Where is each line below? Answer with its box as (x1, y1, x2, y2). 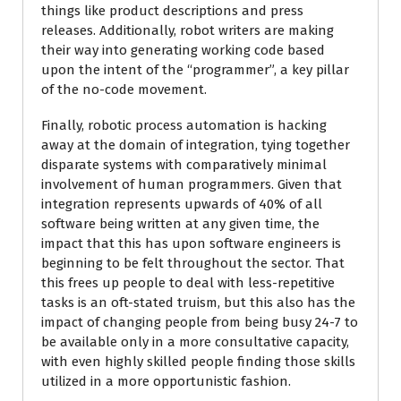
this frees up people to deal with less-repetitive (41, 275, 335, 291)
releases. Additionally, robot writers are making (41, 22, 334, 38)
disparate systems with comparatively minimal (41, 157, 327, 173)
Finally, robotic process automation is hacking (41, 117, 327, 133)
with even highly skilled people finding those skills (41, 354, 355, 370)
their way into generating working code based (41, 42, 325, 58)
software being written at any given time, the (41, 216, 320, 232)
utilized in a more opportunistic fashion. (41, 373, 294, 389)
